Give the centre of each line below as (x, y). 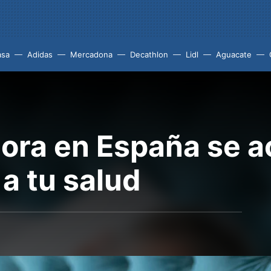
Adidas (40, 54)
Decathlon (149, 54)
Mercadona (91, 54)
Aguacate (234, 54)
